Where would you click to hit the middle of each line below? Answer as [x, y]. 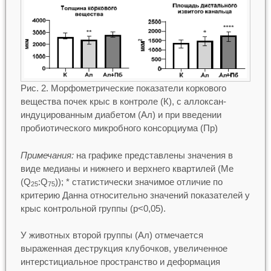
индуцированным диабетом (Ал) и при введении [121, 115]
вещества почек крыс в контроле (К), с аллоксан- [123, 101]
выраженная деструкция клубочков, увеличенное [124, 248]
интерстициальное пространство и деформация [120, 262]
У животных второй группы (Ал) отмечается [112, 235]
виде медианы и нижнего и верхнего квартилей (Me [127, 168]
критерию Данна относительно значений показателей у [135, 195]
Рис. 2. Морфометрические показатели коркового [123, 88]
